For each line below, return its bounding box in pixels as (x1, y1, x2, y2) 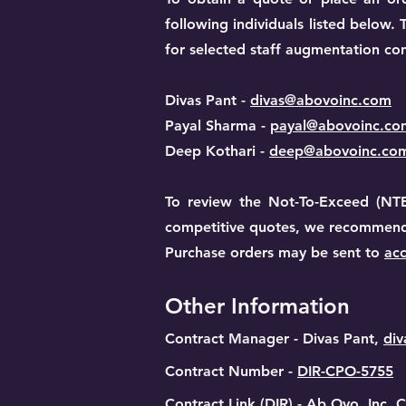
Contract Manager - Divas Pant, (165, 330, 383, 347)
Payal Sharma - (165, 117, 270, 134)
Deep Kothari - (165, 142, 269, 159)
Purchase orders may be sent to (165, 244, 384, 261)
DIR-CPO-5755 (297, 362, 393, 380)
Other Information (165, 293, 350, 319)
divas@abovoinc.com (250, 92, 391, 109)
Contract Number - (165, 362, 297, 380)
